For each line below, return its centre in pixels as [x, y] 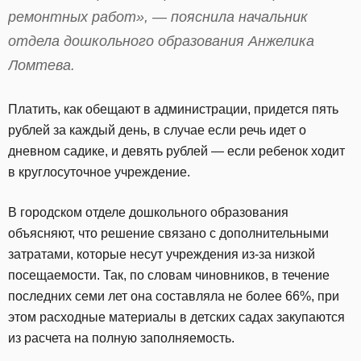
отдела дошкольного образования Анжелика [161, 41]
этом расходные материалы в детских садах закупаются [176, 317]
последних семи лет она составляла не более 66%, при [174, 296]
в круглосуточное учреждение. [99, 172]
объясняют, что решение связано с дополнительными [168, 233]
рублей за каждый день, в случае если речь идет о [157, 130]
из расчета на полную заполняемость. [121, 338]
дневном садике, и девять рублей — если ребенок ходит [176, 151]
